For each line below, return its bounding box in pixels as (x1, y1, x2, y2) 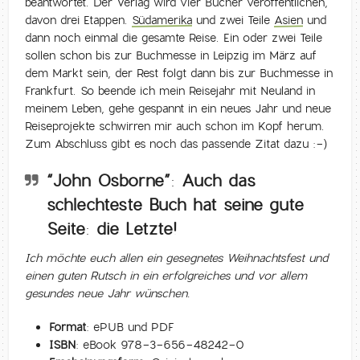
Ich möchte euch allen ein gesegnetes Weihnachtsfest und (25, 250, 329, 265)
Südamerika (132, 12, 193, 27)
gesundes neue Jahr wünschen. (25, 285, 191, 301)
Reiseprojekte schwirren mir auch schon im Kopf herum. (25, 118, 325, 133)
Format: (49, 319, 94, 334)
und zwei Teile (192, 12, 275, 27)
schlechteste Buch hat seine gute (47, 194, 305, 215)
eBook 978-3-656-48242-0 (83, 337, 245, 352)
